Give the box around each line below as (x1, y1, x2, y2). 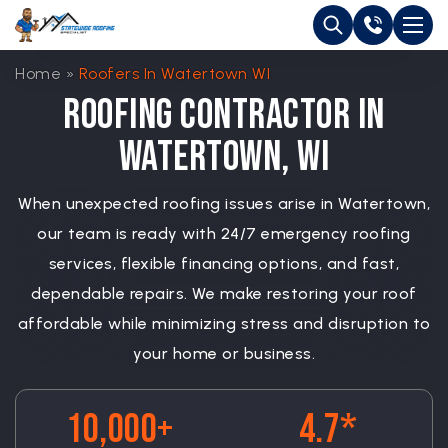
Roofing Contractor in (63, 90, 385, 141)
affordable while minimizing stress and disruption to (17, 314, 431, 333)
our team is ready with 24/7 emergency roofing (37, 224, 411, 243)
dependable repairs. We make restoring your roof (31, 284, 417, 303)
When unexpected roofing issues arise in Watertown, (18, 194, 430, 213)
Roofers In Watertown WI (78, 64, 270, 83)
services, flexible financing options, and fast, (48, 254, 400, 273)
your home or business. (133, 344, 315, 363)
